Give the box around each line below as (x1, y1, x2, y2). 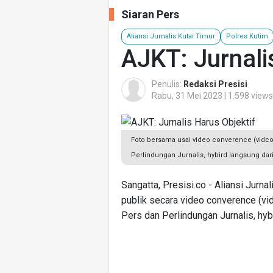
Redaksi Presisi (183, 79, 247, 89)
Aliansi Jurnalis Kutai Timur (127, 32, 215, 40)
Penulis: (152, 79, 183, 89)
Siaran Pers (121, 8, 179, 21)
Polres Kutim (226, 32, 268, 40)
